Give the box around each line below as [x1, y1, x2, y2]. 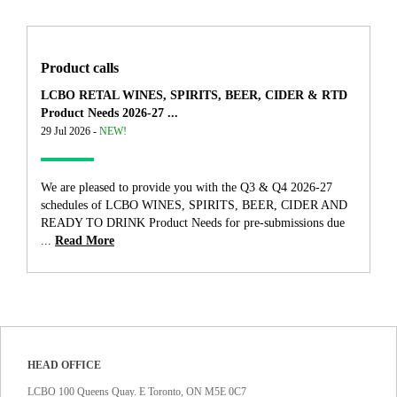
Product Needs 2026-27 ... [41, 106, 178, 121]
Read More [55, 234, 114, 248]
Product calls [41, 59, 119, 77]
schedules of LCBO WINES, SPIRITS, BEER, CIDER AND [41, 198, 347, 213]
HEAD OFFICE [27, 359, 101, 372]
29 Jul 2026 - [41, 125, 99, 138]
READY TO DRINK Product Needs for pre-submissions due [41, 216, 345, 230]
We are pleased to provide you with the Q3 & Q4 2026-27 [41, 181, 332, 195]
